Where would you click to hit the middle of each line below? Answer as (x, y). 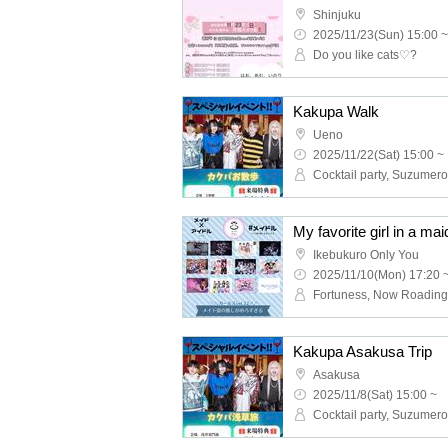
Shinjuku (337, 15)
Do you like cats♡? (365, 55)
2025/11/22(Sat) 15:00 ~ (378, 155)
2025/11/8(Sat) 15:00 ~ (375, 395)
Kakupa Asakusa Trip (362, 351)
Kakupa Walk (336, 111)
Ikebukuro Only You (366, 255)
